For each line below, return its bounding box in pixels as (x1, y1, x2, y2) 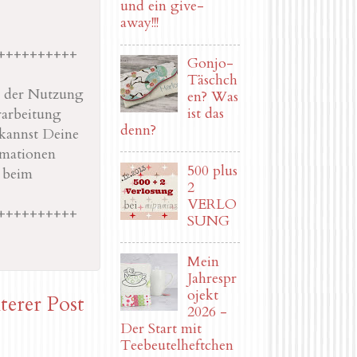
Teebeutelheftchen (120, 335, 233, 355)
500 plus (187, 161, 238, 181)
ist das (187, 104, 225, 124)
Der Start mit (120, 318, 202, 339)
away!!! (120, 13, 159, 33)
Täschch (187, 70, 238, 91)
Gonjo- (187, 53, 234, 74)
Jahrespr (187, 268, 237, 288)
